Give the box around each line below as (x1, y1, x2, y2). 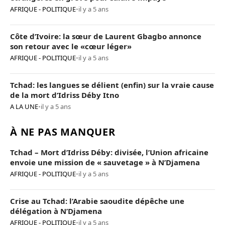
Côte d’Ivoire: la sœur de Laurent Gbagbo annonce (10, 31, 201, 41)
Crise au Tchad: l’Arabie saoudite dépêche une (10, 195, 184, 206)
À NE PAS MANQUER (10, 125, 116, 139)
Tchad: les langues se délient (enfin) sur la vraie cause (10, 79, 214, 90)
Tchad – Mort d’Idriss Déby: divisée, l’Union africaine (10, 147, 208, 157)
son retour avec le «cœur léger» (10, 41, 132, 51)
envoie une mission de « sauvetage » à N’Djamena (10, 157, 200, 167)
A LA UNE (10, 101, 38, 111)
